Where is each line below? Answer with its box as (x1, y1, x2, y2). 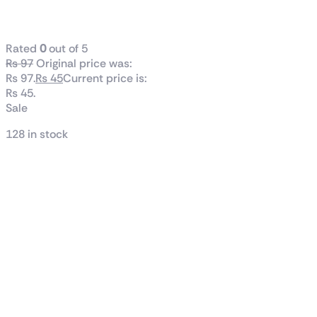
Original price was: (36, 55, 132, 71)
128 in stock (6, 126, 68, 142)
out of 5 (46, 40, 88, 56)
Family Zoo (6, 5, 117, 27)
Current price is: (63, 70, 147, 86)
